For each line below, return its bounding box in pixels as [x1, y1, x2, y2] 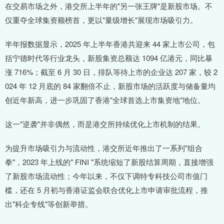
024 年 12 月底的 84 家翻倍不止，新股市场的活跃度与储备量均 [5, 80, 215, 91]
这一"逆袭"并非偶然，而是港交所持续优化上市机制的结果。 [5, 118, 205, 129]
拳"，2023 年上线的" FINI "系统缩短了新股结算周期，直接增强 [5, 156, 213, 167]
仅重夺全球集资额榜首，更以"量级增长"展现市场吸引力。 [5, 14, 197, 25]
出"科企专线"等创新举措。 [5, 198, 92, 209]
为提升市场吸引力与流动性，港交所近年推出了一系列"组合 [5, 142, 202, 153]
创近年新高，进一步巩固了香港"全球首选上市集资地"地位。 [5, 94, 205, 105]
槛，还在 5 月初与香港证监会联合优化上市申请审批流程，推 [5, 184, 208, 195]
